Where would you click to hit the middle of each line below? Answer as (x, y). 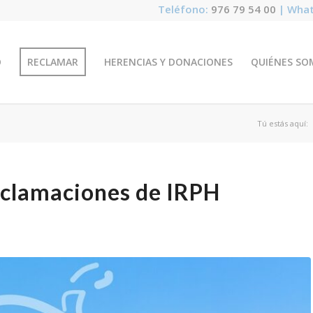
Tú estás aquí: (283, 123)
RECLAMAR (53, 62)
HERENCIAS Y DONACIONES (169, 62)
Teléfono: (185, 9)
